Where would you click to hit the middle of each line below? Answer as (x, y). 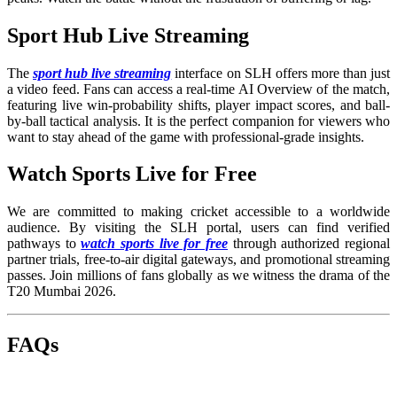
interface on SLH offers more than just (281, 73)
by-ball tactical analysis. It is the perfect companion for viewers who (198, 121)
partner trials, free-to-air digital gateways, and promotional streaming (198, 260)
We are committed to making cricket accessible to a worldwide (198, 212)
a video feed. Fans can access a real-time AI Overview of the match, (198, 89)
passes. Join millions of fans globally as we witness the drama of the (198, 276)
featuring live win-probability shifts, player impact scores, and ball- (198, 105)
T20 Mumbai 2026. (62, 292)
